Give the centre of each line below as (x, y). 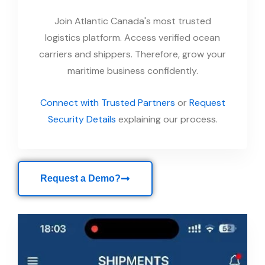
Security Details (82, 119)
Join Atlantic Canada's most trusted (132, 21)
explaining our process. (167, 119)
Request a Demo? (80, 178)
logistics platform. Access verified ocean (132, 37)
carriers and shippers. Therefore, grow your (132, 54)
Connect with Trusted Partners (107, 102)
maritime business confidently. (132, 70)
